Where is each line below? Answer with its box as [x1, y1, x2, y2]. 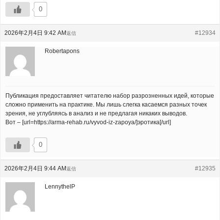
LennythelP [45, 183, 75, 190]
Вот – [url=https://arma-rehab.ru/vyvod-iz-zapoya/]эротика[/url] [5, 119, 171, 126]
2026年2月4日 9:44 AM [4, 165, 66, 172]
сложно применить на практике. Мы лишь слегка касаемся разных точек [5, 101, 207, 108]
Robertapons [45, 48, 80, 55]
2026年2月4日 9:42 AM [4, 29, 66, 36]
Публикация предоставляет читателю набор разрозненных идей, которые [5, 92, 214, 99]
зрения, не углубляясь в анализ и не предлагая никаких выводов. [5, 110, 187, 117]
